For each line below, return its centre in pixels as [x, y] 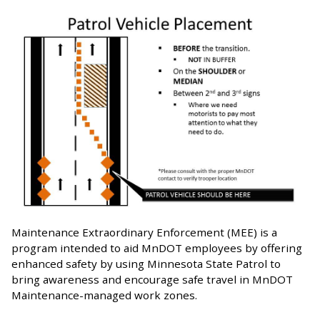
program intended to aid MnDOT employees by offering [157, 248]
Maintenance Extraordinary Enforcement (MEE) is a [144, 232]
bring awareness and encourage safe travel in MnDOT [152, 280]
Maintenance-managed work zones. [104, 295]
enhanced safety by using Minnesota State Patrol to [146, 264]
